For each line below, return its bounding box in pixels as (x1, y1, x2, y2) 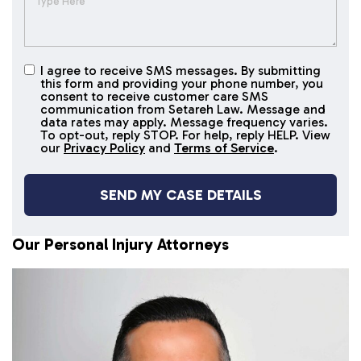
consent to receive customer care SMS (40, 89, 268, 105)
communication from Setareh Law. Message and (40, 102, 326, 118)
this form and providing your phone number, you (40, 76, 323, 92)
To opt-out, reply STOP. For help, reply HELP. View (40, 127, 330, 143)
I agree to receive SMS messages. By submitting (40, 63, 321, 79)
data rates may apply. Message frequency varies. (40, 114, 328, 131)
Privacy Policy (64, 140, 145, 156)
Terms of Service (174, 140, 274, 156)
